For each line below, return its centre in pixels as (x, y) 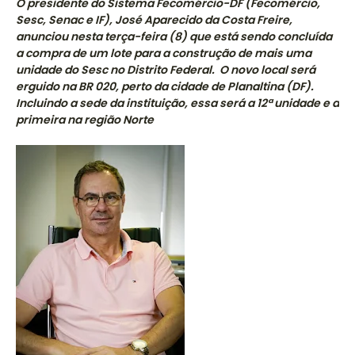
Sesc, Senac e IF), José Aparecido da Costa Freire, (154, 20)
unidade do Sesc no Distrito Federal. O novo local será (166, 70)
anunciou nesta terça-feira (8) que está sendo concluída (174, 37)
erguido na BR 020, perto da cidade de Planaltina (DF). (165, 87)
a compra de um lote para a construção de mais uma (164, 53)
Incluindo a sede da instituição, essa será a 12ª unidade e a (177, 103)
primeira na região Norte (85, 120)
